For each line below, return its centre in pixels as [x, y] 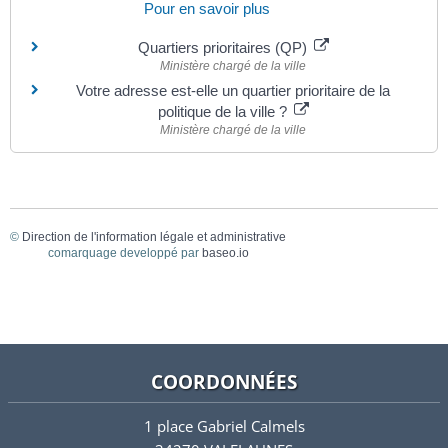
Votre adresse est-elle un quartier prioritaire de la [233, 91]
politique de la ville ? [224, 112]
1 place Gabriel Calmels [224, 426]
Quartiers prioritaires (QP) [224, 48]
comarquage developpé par [124, 253]
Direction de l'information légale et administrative [154, 237]
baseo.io [225, 253]
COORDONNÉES [224, 382]
